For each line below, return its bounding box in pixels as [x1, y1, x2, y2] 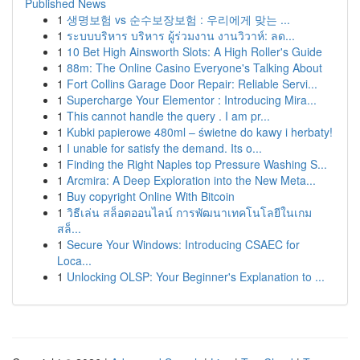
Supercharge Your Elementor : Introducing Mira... [67, 92, 317, 108]
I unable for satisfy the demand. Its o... [67, 140, 262, 156]
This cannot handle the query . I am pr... [67, 108, 270, 124]
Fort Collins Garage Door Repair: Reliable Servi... [67, 76, 317, 92]
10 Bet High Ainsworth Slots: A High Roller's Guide [67, 43, 322, 59]
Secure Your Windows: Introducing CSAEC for [67, 236, 300, 252]
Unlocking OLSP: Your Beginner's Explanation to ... [67, 268, 325, 284]
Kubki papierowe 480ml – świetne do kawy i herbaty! [67, 124, 333, 140]
